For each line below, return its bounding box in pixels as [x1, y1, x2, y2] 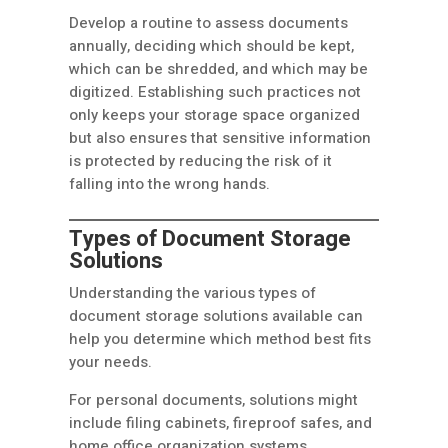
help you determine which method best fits [69, 328, 371, 351]
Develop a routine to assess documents [69, 12, 348, 35]
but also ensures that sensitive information [69, 127, 371, 150]
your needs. [69, 351, 152, 374]
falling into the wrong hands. [69, 173, 270, 196]
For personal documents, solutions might [69, 389, 358, 412]
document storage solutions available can [69, 305, 363, 328]
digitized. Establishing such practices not [69, 81, 361, 104]
